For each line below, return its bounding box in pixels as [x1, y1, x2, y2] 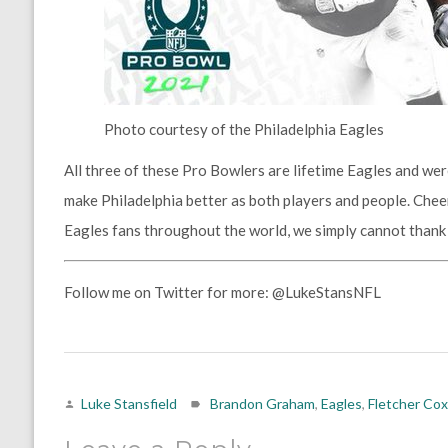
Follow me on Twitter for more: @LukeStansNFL [63, 282, 381, 301]
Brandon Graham [209, 394, 315, 412]
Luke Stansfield [80, 394, 177, 412]
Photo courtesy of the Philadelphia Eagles [103, 119, 384, 138]
